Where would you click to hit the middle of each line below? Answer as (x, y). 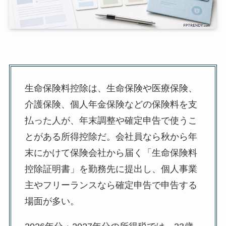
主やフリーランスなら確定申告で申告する (111, 185)
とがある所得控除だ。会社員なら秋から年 (111, 137)
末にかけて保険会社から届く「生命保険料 (111, 153)
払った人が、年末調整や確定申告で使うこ (111, 121)
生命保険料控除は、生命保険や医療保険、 (111, 89)
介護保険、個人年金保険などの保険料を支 (111, 105)
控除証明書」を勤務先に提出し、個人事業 (111, 169)
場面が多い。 (52, 202)
